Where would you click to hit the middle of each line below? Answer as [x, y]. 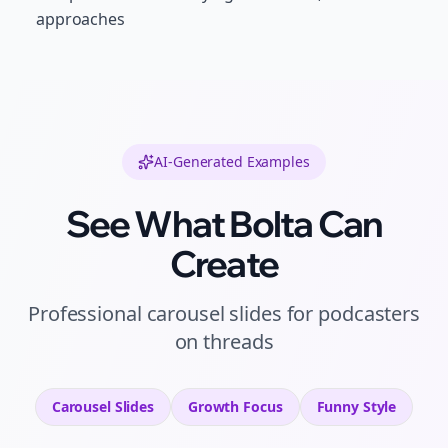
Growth [213, 406]
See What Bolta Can [224, 223]
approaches [80, 19]
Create [224, 263]
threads [238, 341]
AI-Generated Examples [232, 161]
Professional [87, 313]
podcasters [369, 313]
